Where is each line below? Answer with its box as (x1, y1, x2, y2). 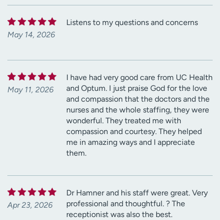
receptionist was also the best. (66, 209, 172, 219)
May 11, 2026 (7, 84, 54, 94)
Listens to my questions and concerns (66, 17, 198, 27)
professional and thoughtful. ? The (66, 198, 185, 208)
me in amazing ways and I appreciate (66, 137, 195, 147)
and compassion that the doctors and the (66, 94, 210, 104)
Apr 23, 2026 (7, 200, 53, 210)
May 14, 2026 (7, 29, 55, 39)
